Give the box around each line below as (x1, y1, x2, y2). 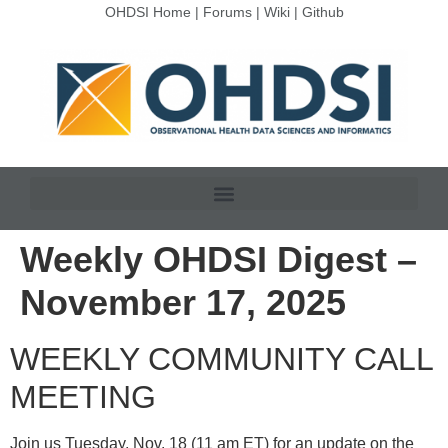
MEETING (10, 379, 156, 416)
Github (301, 4, 344, 20)
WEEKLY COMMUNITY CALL (10, 341, 433, 378)
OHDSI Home (104, 4, 191, 20)
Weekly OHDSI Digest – (20, 239, 417, 281)
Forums (202, 4, 252, 20)
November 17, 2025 (20, 282, 346, 324)
